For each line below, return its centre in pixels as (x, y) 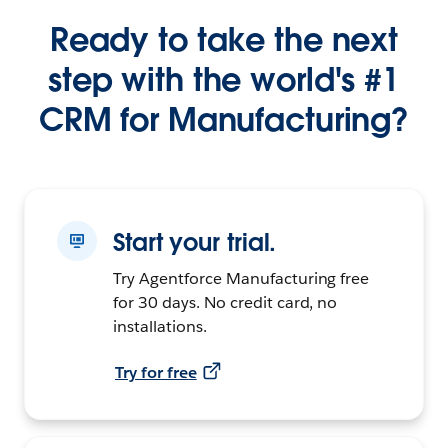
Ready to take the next (224, 39)
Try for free (156, 372)
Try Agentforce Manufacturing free (241, 278)
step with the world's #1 (224, 79)
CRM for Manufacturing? (224, 119)
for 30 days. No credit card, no (225, 302)
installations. (160, 326)
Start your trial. (195, 242)
